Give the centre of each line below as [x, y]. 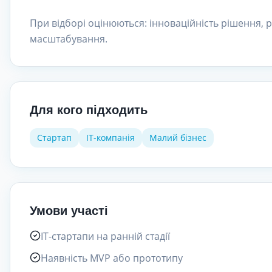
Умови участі [69, 211]
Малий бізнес [178, 138]
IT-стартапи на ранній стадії [105, 236]
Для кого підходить [89, 110]
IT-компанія [110, 138]
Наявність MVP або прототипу [112, 258]
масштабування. [69, 39]
